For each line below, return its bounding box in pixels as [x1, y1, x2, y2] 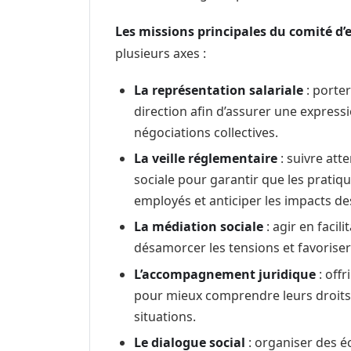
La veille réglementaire [134, 150, 277, 168]
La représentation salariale [134, 81, 303, 99]
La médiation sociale [134, 218, 263, 236]
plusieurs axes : [115, 44, 206, 62]
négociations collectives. [134, 123, 278, 141]
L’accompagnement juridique [134, 265, 316, 283]
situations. [134, 307, 196, 325]
